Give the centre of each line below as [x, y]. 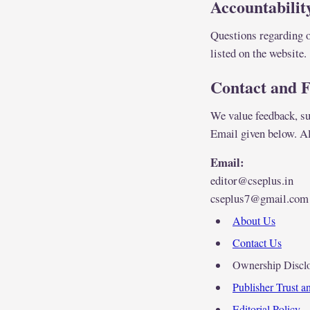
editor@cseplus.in [252, 181]
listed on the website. [258, 53]
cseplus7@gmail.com [259, 199]
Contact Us [257, 243]
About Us [254, 221]
